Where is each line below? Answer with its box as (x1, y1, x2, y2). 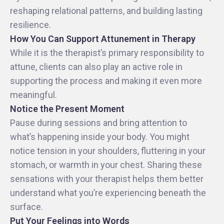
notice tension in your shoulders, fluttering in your (10, 145, 205, 156)
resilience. (10, 19, 51, 30)
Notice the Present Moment (10, 103, 124, 114)
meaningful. (10, 89, 57, 100)
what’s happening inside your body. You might (10, 131, 189, 142)
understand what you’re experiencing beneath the (10, 187, 206, 198)
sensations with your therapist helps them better (10, 173, 203, 184)
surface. (10, 201, 43, 212)
